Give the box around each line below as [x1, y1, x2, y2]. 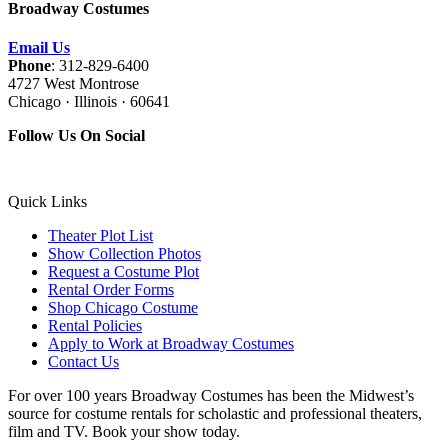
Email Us [8, 39, 70, 57]
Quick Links [8, 193, 87, 211]
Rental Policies [48, 317, 142, 335]
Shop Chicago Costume [48, 299, 198, 317]
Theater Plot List [48, 227, 153, 245]
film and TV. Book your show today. [8, 423, 240, 441]
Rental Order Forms [48, 281, 174, 299]
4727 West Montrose [8, 75, 139, 93]
